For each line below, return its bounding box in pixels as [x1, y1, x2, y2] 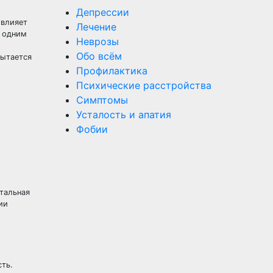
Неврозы [76, 35, 119, 48]
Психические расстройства [76, 79, 211, 91]
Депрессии [76, 6, 129, 18]
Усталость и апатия [76, 108, 171, 121]
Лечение [76, 21, 116, 33]
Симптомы [76, 94, 128, 106]
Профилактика [76, 65, 147, 77]
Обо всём [76, 50, 122, 62]
